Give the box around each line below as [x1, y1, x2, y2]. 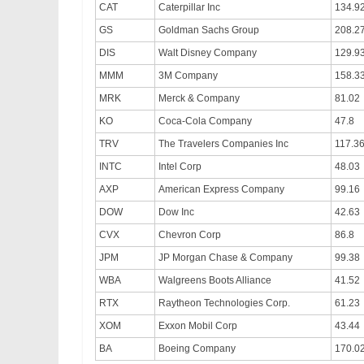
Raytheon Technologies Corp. [158, 297, 290, 310]
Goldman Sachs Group [158, 24, 259, 37]
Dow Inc [158, 206, 194, 219]
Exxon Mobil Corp [158, 320, 237, 332]
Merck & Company [158, 93, 240, 105]
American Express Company [158, 184, 284, 196]
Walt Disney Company [158, 47, 257, 59]
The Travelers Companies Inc [158, 138, 288, 150]
